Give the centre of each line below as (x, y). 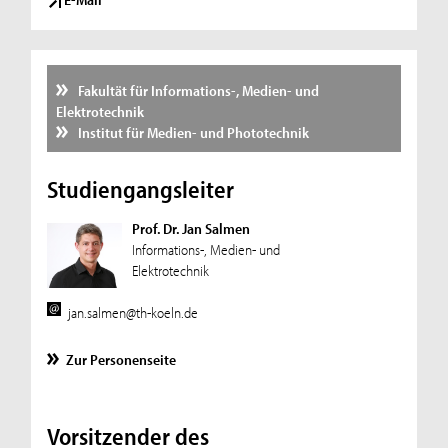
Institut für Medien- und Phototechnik (192, 132)
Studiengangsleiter (140, 189)
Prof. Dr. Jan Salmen (190, 229)
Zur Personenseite (121, 359)
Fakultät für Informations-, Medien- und (197, 90)
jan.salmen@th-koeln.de (133, 312)
